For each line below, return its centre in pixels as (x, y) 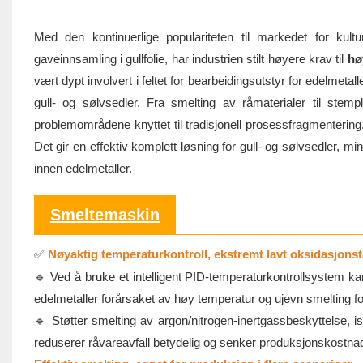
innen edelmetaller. (83, 169)
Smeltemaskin (105, 215)
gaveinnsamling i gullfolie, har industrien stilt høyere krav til (190, 59)
